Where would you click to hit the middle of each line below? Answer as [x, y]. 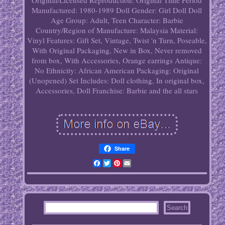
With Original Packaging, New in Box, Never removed [117, 50]
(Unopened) [48, 81]
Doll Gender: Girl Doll [151, 10]
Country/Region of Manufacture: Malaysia [102, 30]
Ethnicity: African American [91, 71]
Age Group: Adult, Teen [88, 20]
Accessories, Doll [63, 91]
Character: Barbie [156, 20]
